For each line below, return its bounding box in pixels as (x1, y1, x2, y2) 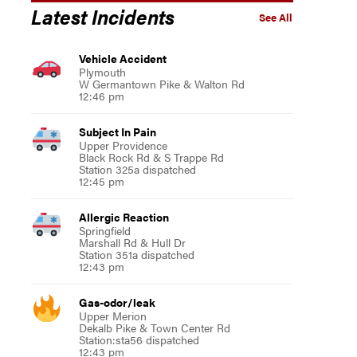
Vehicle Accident (78, 50, 167, 67)
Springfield (78, 222, 131, 239)
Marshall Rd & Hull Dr (78, 234, 186, 251)
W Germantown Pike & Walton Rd (78, 76, 245, 92)
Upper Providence (78, 137, 167, 154)
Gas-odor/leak (78, 294, 155, 311)
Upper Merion (78, 308, 147, 324)
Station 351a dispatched (78, 246, 194, 263)
